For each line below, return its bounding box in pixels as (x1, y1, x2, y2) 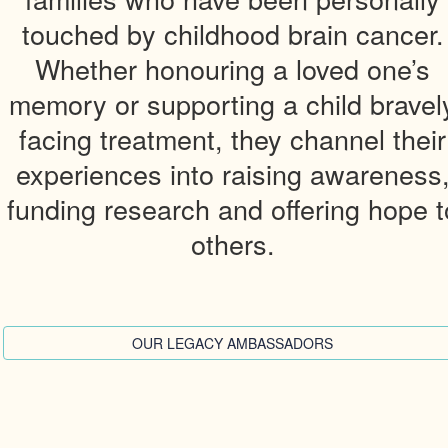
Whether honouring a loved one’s (35, 49, 431, 88)
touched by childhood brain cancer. (21, 14, 444, 53)
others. (190, 224, 275, 263)
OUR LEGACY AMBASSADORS (132, 333, 334, 353)
